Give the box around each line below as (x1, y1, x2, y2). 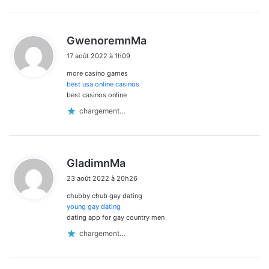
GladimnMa (67, 156, 125, 169)
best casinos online (67, 90, 127, 99)
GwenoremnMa (67, 34, 147, 47)
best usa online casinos (67, 79, 139, 88)
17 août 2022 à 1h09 (67, 51, 130, 60)
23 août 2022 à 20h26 (67, 174, 138, 183)
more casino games (67, 68, 128, 77)
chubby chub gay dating (67, 191, 142, 200)
